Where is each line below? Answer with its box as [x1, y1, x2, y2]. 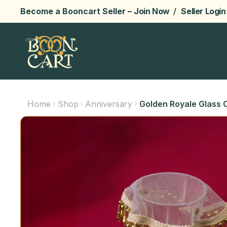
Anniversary [85, 98, 133, 109]
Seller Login [181, 6, 226, 16]
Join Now [134, 6, 172, 16]
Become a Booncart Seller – [20, 6, 134, 16]
